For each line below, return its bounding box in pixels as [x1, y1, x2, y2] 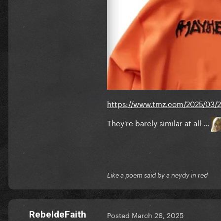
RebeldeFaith [29, 208, 86, 220]
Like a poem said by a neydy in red [107, 171, 208, 179]
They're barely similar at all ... [107, 116, 211, 128]
